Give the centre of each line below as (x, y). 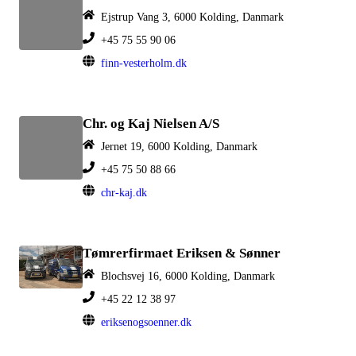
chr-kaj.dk (124, 193)
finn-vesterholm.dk (144, 63)
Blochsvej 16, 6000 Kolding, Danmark (188, 276)
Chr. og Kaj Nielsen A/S (151, 124)
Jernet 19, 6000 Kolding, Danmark (179, 147)
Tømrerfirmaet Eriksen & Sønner (182, 253)
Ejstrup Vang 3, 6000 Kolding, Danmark (192, 17)
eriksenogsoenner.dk (146, 322)
